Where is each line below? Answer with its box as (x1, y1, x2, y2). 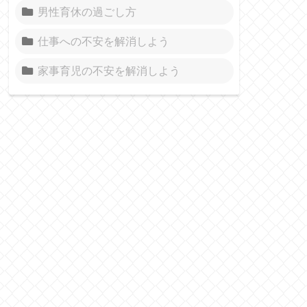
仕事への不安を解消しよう (38, 34, 169, 47)
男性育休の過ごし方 (38, 5, 136, 18)
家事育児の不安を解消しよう (38, 64, 180, 77)
